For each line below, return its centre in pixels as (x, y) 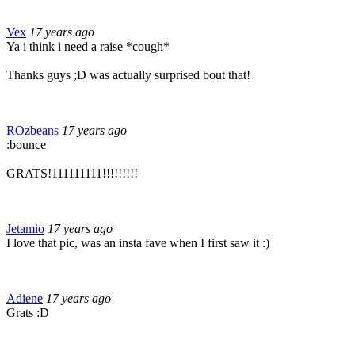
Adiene (25, 298)
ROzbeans (32, 130)
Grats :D (28, 312)
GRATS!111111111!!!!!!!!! (72, 173)
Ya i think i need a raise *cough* (88, 46)
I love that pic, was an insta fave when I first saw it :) (138, 242)
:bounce (26, 144)
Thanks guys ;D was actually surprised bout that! (128, 74)
